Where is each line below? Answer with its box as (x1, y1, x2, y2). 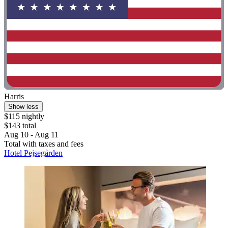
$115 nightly (4, 112, 44, 121)
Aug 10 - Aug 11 (4, 130, 59, 139)
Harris (4, 92, 24, 101)
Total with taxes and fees (4, 139, 83, 149)
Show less (8, 103, 39, 111)
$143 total (4, 121, 36, 130)
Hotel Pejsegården (4, 149, 63, 158)
